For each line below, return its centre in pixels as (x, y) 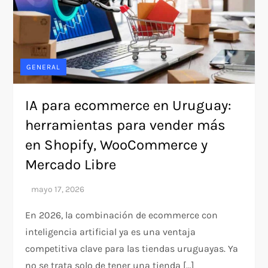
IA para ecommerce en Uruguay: (129, 105)
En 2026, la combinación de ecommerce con (122, 215)
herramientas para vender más (126, 125)
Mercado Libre (71, 164)
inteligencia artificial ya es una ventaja (111, 232)
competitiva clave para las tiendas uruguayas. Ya (132, 248)
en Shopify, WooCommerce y (117, 144)
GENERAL (44, 67)
